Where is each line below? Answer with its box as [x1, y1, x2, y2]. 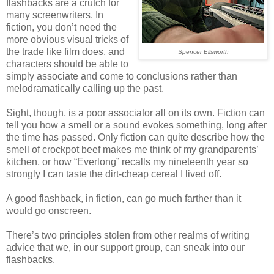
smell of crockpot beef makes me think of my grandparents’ [6, 144, 258, 155]
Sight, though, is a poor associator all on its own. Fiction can [6, 107, 265, 118]
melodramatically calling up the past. [6, 83, 164, 94]
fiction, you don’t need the [6, 21, 117, 32]
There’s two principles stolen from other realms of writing [6, 229, 250, 240]
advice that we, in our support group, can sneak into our [6, 242, 245, 253]
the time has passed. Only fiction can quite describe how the [6, 131, 265, 143]
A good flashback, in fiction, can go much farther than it [6, 193, 241, 204]
